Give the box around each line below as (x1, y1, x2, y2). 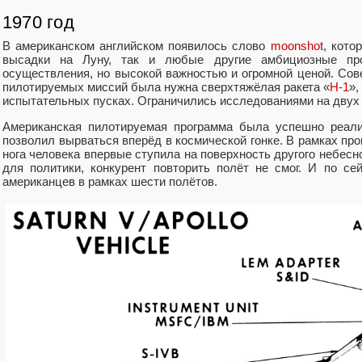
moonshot (270, 38, 323, 53)
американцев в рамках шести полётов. (2, 175, 217, 189)
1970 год (2, 12, 74, 33)
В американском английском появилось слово (2, 38, 271, 53)
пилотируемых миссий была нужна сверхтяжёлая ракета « (2, 79, 330, 94)
